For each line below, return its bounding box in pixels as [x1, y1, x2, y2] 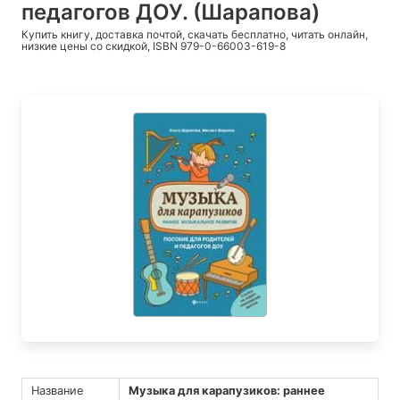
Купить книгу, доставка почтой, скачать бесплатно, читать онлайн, [21, 28, 368, 42]
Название [30, 384, 83, 398]
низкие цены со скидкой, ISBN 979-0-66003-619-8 [21, 39, 286, 54]
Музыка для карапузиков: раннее [128, 384, 325, 398]
